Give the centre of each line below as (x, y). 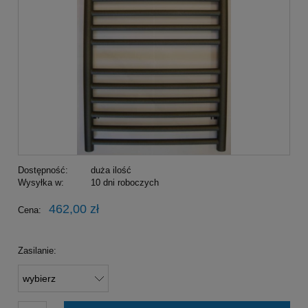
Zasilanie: (37, 251)
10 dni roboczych (124, 183)
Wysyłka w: (41, 183)
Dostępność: (43, 170)
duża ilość (111, 170)
